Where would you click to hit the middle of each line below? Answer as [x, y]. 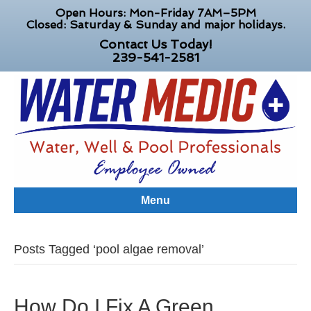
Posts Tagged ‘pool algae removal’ [109, 250]
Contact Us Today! [155, 44]
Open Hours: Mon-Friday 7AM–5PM [155, 13]
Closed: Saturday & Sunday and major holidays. [155, 25]
